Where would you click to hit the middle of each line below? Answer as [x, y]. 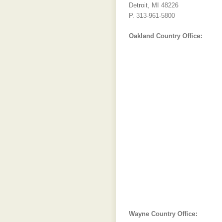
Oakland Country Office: [166, 36]
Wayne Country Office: [163, 214]
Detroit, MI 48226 [154, 5]
